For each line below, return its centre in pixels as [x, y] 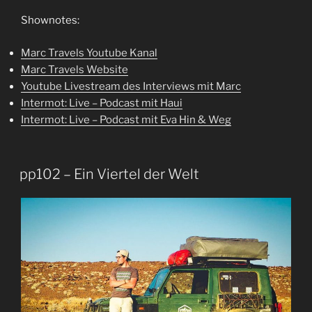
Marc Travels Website [75, 69]
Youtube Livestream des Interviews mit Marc [131, 86]
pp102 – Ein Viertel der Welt [109, 174]
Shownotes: [50, 21]
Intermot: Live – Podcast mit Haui [102, 103]
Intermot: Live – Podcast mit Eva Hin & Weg [126, 119]
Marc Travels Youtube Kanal [89, 53]
